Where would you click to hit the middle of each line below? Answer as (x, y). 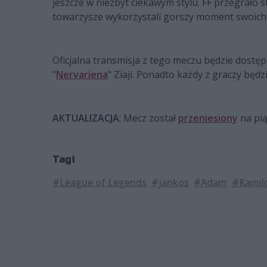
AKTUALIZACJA (86, 118)
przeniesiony (208, 118)
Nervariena (82, 74)
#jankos (170, 182)
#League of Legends (100, 182)
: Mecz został (149, 118)
